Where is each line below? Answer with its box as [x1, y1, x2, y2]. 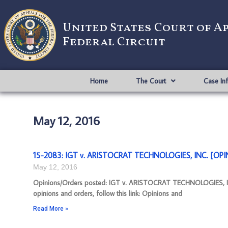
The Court [135, 76, 166, 85]
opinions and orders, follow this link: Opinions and [33, 189, 182, 198]
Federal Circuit [63, 34, 165, 51]
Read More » [33, 205, 68, 212]
